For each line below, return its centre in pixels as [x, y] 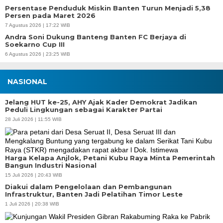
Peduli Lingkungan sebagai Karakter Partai [84, 109]
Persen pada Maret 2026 [50, 15]
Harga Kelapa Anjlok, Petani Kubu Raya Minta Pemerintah [110, 158]
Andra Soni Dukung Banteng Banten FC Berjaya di [96, 37]
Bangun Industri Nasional [51, 165]
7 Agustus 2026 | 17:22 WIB [38, 25]
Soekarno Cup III [35, 44]
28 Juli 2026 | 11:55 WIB [33, 119]
